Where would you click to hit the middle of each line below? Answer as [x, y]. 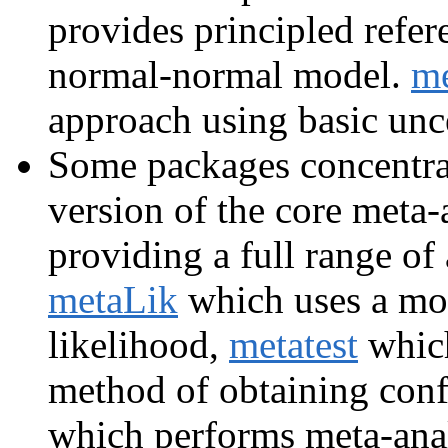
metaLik [113, 299]
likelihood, [138, 344]
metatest [293, 344]
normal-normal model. [229, 74]
